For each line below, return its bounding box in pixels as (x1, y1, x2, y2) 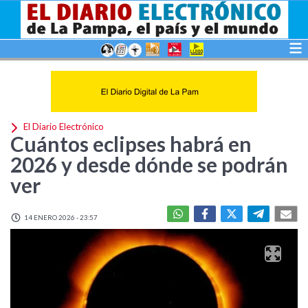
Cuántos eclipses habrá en (10, 131, 252, 156)
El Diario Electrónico (21, 121, 104, 133)
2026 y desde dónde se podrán (10, 152, 288, 177)
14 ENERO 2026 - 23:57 (23, 213, 98, 221)
